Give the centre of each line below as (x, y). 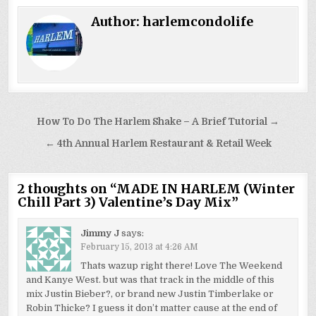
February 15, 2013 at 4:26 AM (139, 247)
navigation (56, 143)
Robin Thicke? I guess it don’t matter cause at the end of (151, 308)
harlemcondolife (198, 22)
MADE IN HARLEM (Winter (206, 189)
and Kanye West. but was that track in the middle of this (150, 279)
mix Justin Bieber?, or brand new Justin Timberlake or (150, 293)
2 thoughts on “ (67, 189)
